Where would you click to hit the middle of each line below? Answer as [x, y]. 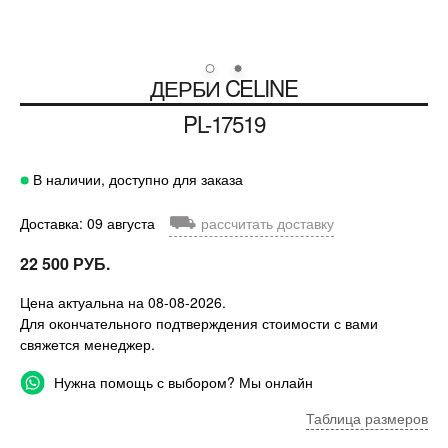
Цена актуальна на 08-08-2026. [123, 302]
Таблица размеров [367, 418]
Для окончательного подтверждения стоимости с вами [199, 323]
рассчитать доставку [265, 223]
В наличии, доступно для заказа [136, 179]
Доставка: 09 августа [89, 223]
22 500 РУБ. [65, 264]
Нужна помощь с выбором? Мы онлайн [181, 382]
